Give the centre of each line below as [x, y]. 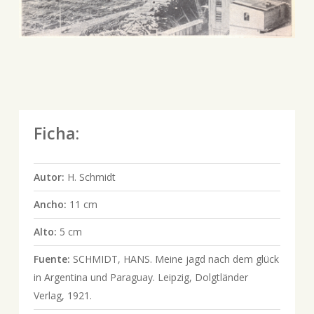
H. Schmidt [91, 177]
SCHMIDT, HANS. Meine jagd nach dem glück [176, 259]
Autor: [50, 177]
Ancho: [51, 205]
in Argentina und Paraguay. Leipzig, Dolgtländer [141, 278]
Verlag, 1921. [62, 296]
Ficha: [56, 134]
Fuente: [53, 259]
